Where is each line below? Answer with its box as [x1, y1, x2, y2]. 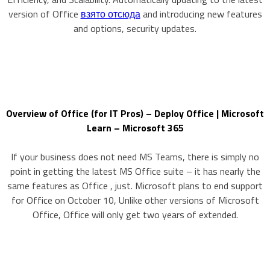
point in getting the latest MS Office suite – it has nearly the [10, 164, 260, 178]
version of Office [8, 7, 81, 21]
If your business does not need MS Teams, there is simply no [11, 149, 259, 164]
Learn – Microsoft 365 [86, 121, 184, 135]
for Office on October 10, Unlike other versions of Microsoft [11, 193, 259, 207]
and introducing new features [140, 7, 262, 21]
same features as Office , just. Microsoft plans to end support [7, 178, 263, 193]
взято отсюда [80, 7, 140, 21]
